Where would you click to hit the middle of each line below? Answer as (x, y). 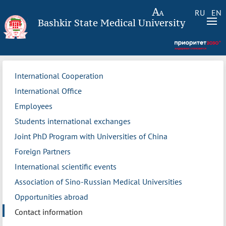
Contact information (49, 212)
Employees (34, 106)
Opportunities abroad (51, 197)
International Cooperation (59, 76)
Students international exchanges (73, 121)
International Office (48, 91)
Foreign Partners (43, 152)
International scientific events (66, 167)
